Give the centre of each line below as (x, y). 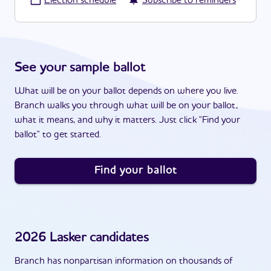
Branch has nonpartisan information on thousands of (124, 261)
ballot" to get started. (58, 135)
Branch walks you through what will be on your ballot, (126, 106)
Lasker (68, 238)
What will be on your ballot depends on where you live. (126, 91)
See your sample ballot (80, 68)
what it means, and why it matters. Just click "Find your (127, 120)
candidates (117, 238)
